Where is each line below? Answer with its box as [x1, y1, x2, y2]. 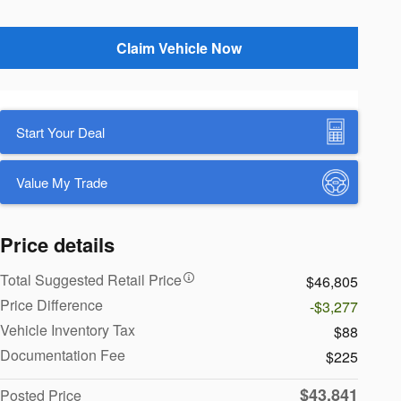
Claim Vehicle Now [116, 37, 242, 58]
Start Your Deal [16, 122, 105, 141]
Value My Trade [16, 173, 107, 192]
